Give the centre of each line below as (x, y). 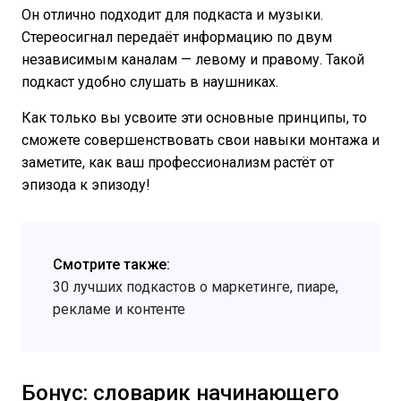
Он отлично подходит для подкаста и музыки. (172, 14)
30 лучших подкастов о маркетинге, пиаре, (196, 286)
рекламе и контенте (119, 309)
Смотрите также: (111, 264)
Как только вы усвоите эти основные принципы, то (194, 117)
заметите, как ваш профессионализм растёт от (178, 162)
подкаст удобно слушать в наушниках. (150, 81)
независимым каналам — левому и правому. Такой (193, 59)
